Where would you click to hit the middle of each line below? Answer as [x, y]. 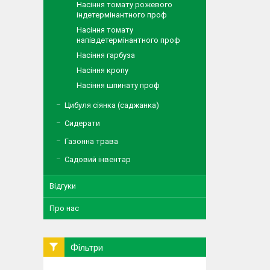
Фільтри [87, 247]
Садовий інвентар [98, 159]
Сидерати [82, 123]
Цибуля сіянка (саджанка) [112, 105]
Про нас [64, 208]
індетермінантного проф [122, 15]
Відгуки [63, 186]
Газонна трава [91, 141]
